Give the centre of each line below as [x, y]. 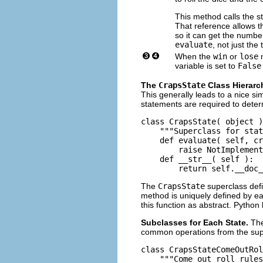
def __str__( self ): [197, 159]
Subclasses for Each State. [196, 222]
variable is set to [206, 65]
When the [194, 56]
